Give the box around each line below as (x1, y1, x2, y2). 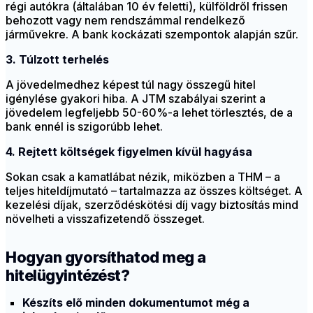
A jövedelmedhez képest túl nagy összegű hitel (6, 78, 256, 92)
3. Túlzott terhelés (6, 52, 109, 67)
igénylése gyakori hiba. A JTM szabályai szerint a (6, 92, 265, 106)
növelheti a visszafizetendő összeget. (6, 212, 205, 226)
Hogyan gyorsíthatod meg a (6, 248, 206, 267)
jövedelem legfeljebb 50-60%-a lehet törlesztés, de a (6, 105, 293, 120)
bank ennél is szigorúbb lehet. (6, 119, 163, 134)
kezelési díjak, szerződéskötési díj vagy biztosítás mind (6, 198, 298, 212)
